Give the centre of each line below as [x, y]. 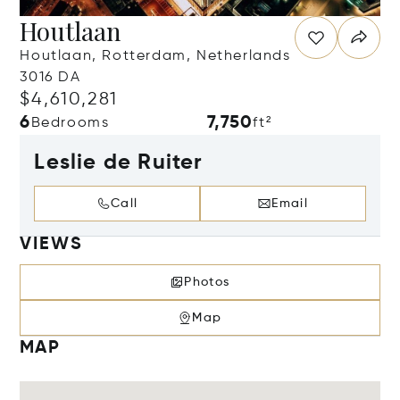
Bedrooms [70, 123]
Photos [207, 282]
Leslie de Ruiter [119, 162]
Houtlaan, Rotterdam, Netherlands [155, 56]
